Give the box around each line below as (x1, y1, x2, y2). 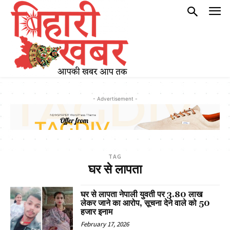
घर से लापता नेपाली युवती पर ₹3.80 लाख (81, 189, 203, 200)
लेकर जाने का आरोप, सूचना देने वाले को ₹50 (81, 198, 210, 209)
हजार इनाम (81, 207, 113, 218)
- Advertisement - (92, 95, 138, 102)
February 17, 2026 (81, 220, 129, 229)
